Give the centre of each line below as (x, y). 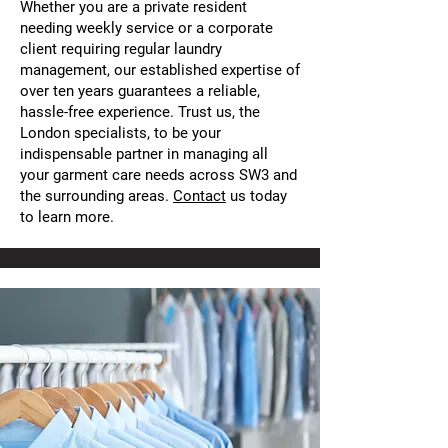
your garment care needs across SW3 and (158, 175)
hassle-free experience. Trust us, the (140, 112)
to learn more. (67, 217)
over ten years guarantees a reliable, (140, 91)
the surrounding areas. (96, 196)
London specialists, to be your (120, 133)
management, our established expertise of (160, 70)
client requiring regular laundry (121, 49)
